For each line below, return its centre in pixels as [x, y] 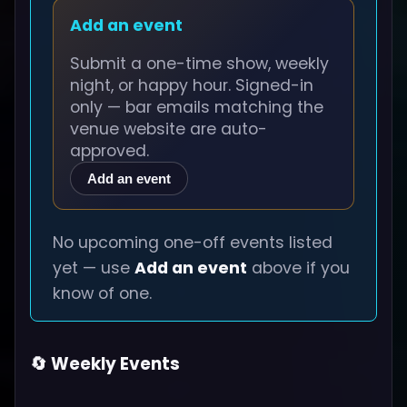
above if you [298, 268]
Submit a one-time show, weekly [200, 64]
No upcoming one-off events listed [193, 243]
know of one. [102, 294]
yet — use [94, 268]
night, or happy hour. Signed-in [192, 86]
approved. [110, 151]
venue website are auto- [169, 129]
